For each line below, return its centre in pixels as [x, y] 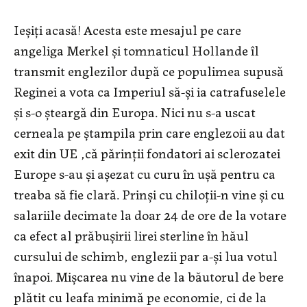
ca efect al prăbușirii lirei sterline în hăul [131, 235]
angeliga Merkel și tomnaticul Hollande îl [136, 50]
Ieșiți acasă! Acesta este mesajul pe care [127, 29]
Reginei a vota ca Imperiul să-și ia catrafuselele [150, 91]
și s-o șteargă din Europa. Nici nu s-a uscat [135, 112]
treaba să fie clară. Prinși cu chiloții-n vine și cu [149, 194]
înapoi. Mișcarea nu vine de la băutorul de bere [149, 276]
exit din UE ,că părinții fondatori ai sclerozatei [147, 153]
